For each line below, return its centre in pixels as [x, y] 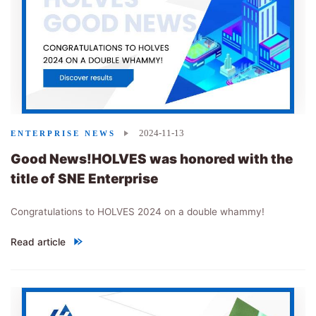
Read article [38, 242]
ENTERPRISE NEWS [63, 133]
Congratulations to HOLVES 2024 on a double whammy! [138, 212]
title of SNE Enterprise [84, 179]
